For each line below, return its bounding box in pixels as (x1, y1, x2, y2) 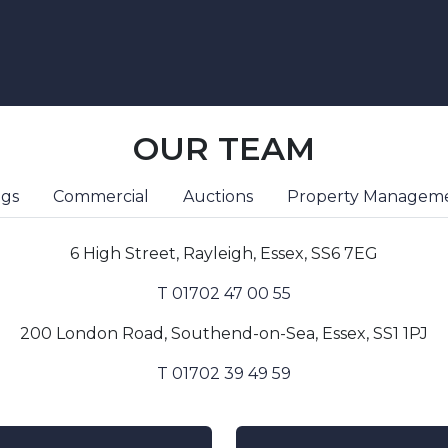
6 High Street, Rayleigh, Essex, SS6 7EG (70, 243, 378, 263)
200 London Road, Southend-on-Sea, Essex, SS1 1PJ (20, 323, 428, 343)
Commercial (52, 186, 149, 206)
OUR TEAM (133, 128, 315, 168)
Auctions (182, 186, 253, 206)
